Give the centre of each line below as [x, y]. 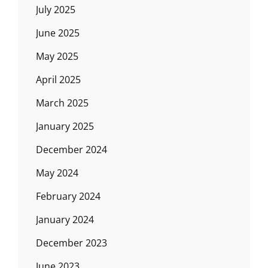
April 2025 [58, 80]
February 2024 [68, 196]
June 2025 [58, 33]
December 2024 [71, 150]
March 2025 [62, 103]
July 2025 [56, 10]
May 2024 [57, 173]
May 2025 [57, 56]
